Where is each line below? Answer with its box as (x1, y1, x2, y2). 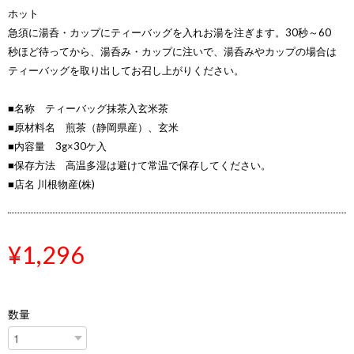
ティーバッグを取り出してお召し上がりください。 (8, 64, 244, 77)
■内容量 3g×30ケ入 (8, 140, 107, 153)
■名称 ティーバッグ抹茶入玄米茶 (8, 102, 168, 115)
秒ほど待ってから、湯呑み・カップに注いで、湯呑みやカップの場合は (8, 45, 337, 58)
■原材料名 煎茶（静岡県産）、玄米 (8, 121, 179, 134)
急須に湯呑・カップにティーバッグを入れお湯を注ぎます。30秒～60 (8, 26, 331, 39)
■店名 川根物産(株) (8, 178, 95, 190)
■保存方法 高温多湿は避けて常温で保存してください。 (8, 159, 271, 171)
